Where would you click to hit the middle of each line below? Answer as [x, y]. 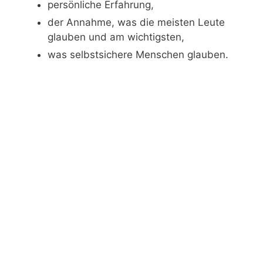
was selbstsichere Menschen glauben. [138, 55]
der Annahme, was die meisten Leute [136, 22]
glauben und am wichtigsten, [116, 37]
